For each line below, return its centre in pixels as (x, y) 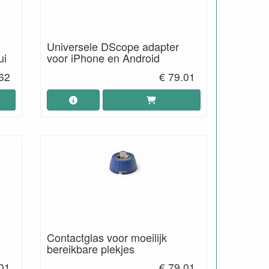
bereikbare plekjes (90, 248)
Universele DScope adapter (113, 46)
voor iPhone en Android (103, 58)
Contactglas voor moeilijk (107, 237)
